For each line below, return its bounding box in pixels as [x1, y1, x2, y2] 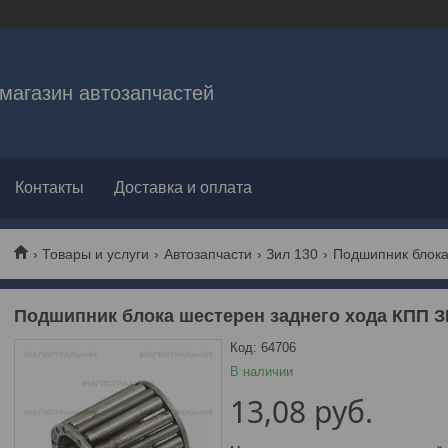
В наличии [229, 364, 293, 379]
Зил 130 [266, 245, 319, 262]
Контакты [15, 179, 84, 196]
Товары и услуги [42, 245, 150, 262]
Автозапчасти [163, 245, 252, 262]
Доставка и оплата [114, 179, 252, 196]
